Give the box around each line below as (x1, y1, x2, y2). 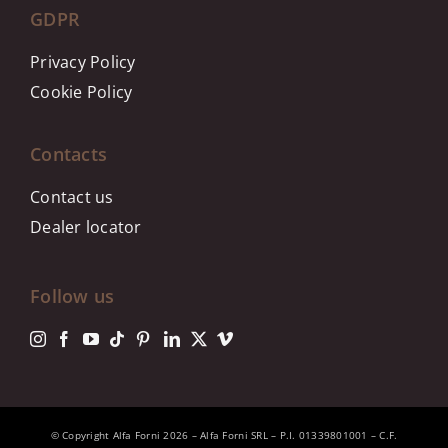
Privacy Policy (30, 51, 136, 73)
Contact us (30, 186, 114, 208)
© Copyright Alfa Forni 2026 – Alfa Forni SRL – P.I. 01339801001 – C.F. (50, 428, 398, 442)
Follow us (30, 284, 115, 308)
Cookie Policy (30, 81, 133, 103)
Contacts (30, 142, 108, 166)
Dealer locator (30, 216, 142, 238)
